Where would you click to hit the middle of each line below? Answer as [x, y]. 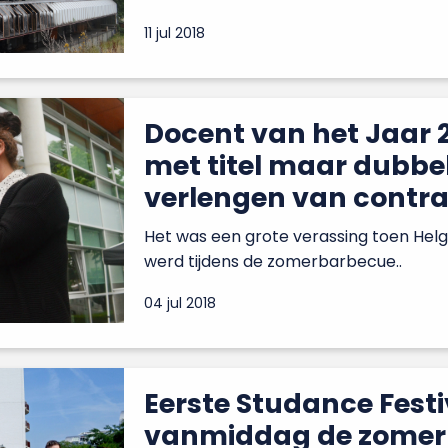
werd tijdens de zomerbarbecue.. [273, 261]
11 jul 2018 [174, 32]
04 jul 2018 [180, 302]
